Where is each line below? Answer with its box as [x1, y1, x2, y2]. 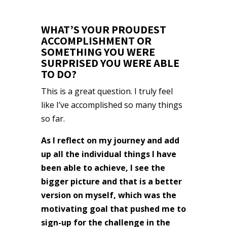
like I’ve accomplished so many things [41, 99, 182, 111]
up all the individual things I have [41, 148, 176, 160]
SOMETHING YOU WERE [41, 45, 155, 59]
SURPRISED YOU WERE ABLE [41, 56, 179, 70]
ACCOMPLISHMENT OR [41, 33, 152, 48]
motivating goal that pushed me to [41, 203, 186, 215]
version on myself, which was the [41, 190, 176, 201]
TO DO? [41, 67, 77, 82]
